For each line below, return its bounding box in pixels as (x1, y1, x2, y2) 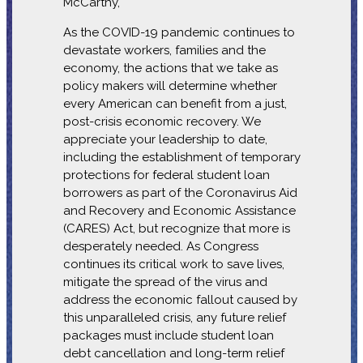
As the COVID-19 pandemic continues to (62, 24, 295, 40)
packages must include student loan (62, 327, 274, 343)
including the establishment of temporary (62, 149, 301, 164)
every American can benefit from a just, (62, 96, 287, 111)
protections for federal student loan (62, 167, 270, 182)
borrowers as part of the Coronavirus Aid (62, 185, 297, 200)
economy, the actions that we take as (62, 60, 278, 75)
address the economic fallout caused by (62, 292, 297, 307)
